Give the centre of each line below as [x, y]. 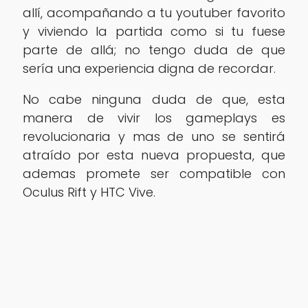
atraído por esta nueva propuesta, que [154, 155]
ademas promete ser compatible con [154, 173]
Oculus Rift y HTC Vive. [89, 192]
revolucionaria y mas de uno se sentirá [154, 136]
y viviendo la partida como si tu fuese [154, 31]
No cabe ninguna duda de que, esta [154, 99]
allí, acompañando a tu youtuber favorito [154, 12]
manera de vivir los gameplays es [154, 118]
